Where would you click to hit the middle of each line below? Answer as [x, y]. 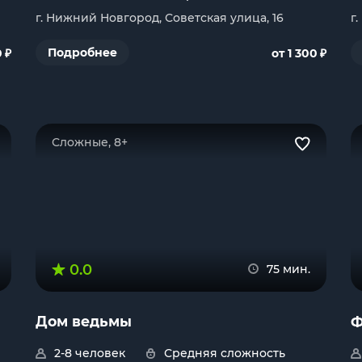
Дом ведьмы [84, 321]
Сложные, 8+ [90, 142]
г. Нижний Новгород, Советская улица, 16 [160, 18]
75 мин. [288, 269]
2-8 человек [90, 353]
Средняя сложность [225, 353]
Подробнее [82, 53]
